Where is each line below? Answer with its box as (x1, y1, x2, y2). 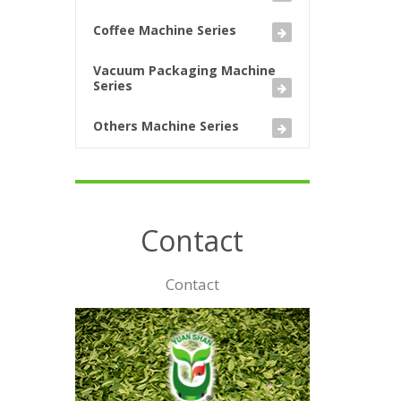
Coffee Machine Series (92, 21, 236, 39)
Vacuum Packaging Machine (92, 62, 276, 80)
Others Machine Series (92, 117, 239, 135)
